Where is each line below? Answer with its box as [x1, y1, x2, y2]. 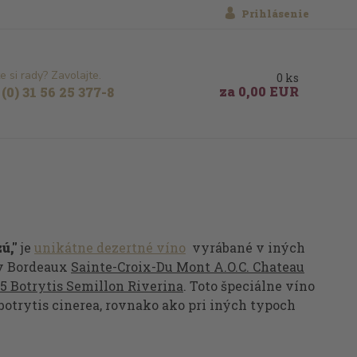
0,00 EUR [234, 82, 299, 100]
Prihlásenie [241, 6, 309, 21]
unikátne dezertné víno [33, 239, 186, 256]
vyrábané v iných [185, 239, 305, 256]
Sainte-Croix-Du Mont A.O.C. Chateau [70, 258, 304, 275]
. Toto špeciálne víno [182, 277, 315, 294]
